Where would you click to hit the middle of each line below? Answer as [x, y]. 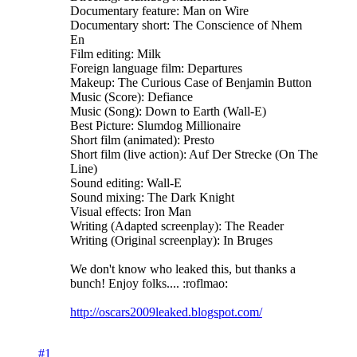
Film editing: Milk [116, 53]
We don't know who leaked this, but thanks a [183, 269]
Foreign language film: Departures [156, 68]
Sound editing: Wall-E [126, 182]
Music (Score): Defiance [131, 96]
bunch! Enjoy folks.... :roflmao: [149, 283]
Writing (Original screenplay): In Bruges [171, 240]
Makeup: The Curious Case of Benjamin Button [191, 82]
